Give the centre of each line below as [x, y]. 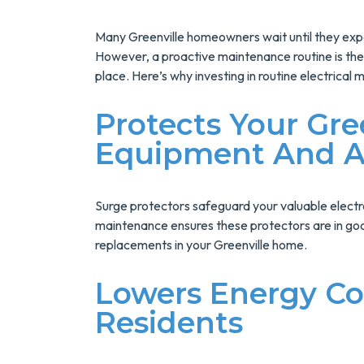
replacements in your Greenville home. [201, 245]
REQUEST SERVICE [249, 97]
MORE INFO [267, 55]
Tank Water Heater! [275, 19]
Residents [169, 323]
